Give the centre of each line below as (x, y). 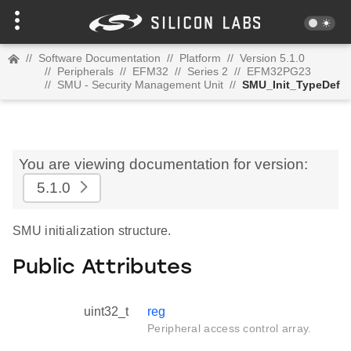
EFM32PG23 (279, 71)
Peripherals (85, 71)
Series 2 (208, 71)
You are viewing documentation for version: (163, 164)
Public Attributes (102, 268)
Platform (200, 58)
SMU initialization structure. (92, 231)
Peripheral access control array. (230, 329)
